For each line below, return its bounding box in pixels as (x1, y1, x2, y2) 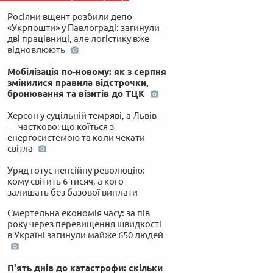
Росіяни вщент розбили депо (7, 11, 132, 22)
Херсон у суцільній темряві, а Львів (7, 110, 157, 121)
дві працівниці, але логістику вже (7, 33, 149, 44)
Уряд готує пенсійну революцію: (7, 165, 145, 175)
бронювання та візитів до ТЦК (7, 88, 147, 99)
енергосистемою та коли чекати (7, 132, 145, 143)
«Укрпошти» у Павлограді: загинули (7, 22, 160, 33)
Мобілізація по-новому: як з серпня (7, 66, 166, 77)
